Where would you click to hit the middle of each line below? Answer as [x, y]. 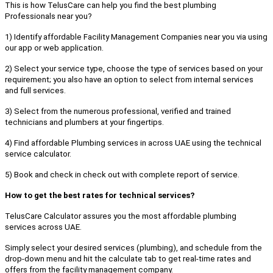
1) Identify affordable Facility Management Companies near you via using [136, 37]
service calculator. [38, 154]
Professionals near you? [48, 16]
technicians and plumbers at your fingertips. [84, 122]
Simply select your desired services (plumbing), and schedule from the [133, 248]
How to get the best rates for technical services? [100, 196]
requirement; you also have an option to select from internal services [129, 80]
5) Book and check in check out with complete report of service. [122, 175]
